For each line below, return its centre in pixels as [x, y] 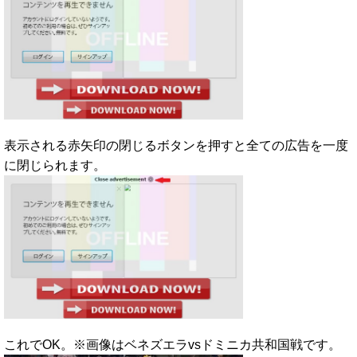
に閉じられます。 [55, 166]
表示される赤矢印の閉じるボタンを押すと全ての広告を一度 [176, 146]
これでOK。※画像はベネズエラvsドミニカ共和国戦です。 [173, 344]
